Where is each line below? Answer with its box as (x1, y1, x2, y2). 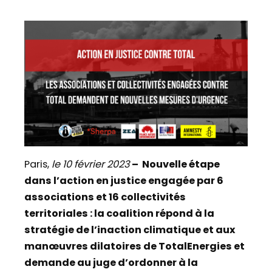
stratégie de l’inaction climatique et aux (24, 223, 236, 237)
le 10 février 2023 (52, 157, 130, 172)
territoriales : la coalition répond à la (24, 206, 214, 221)
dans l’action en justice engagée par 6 (24, 174, 223, 188)
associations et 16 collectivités (24, 190, 186, 205)
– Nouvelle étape (130, 157, 220, 172)
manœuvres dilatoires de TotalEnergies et (24, 239, 245, 254)
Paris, (24, 157, 52, 172)
